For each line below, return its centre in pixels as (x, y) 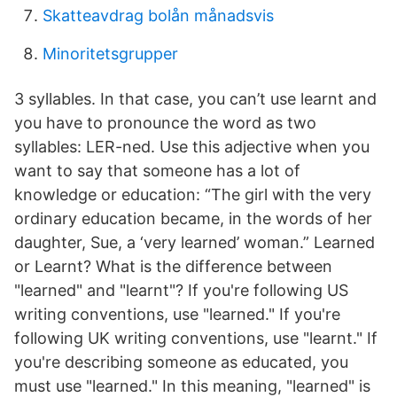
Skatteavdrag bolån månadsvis (158, 16)
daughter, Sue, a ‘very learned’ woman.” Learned (195, 242)
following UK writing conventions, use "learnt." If (196, 338)
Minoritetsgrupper (110, 54)
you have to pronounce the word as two (165, 123)
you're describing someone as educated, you (181, 362)
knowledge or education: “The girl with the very (193, 195)
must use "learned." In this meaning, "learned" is (192, 386)
